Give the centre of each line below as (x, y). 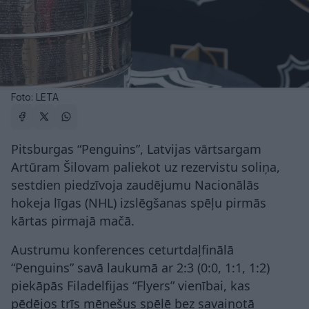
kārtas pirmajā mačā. (73, 221)
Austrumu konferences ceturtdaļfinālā (122, 250)
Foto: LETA (35, 97)
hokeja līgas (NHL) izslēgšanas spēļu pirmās (139, 203)
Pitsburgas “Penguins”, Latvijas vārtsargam (136, 149)
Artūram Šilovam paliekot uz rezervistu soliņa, (146, 167)
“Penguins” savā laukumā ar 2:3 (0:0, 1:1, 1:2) (140, 268)
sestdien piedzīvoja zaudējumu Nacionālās (135, 185)
